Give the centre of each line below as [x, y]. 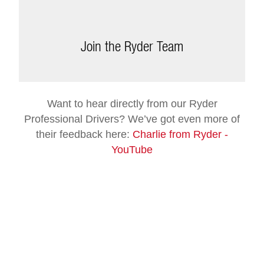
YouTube [132, 150]
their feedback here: [84, 135]
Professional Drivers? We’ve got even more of [132, 119]
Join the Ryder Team [132, 46]
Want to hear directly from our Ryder [132, 104]
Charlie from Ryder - [180, 135]
